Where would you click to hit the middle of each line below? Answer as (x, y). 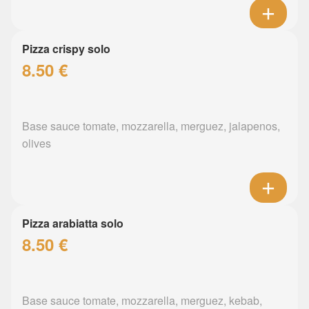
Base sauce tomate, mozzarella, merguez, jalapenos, (151, 126)
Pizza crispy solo (66, 49)
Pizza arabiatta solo (73, 223)
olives (37, 143)
